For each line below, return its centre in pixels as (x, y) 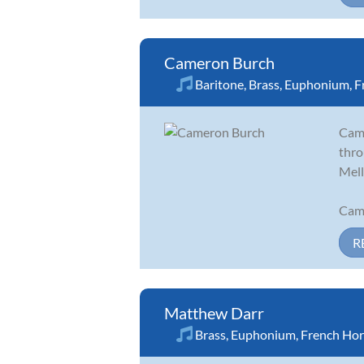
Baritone (219, 84)
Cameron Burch (219, 62)
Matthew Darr (214, 312)
